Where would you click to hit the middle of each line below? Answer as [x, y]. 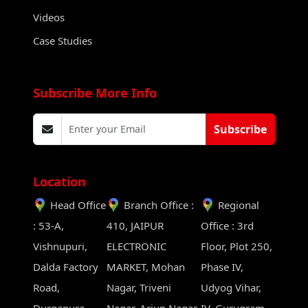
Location [59, 181]
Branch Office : [158, 205]
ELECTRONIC [136, 246]
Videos [49, 17]
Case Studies [63, 40]
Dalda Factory [66, 266]
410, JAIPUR [135, 225]
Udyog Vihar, [231, 287]
